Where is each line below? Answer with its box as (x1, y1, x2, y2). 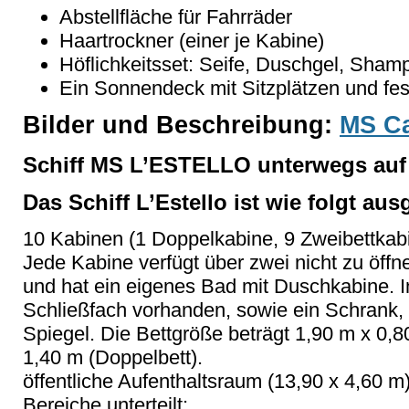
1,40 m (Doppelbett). (23, 346, 203, 370)
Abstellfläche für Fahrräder (59, 5, 292, 28)
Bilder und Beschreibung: (23, 111, 340, 139)
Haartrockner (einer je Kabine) (59, 29, 324, 52)
